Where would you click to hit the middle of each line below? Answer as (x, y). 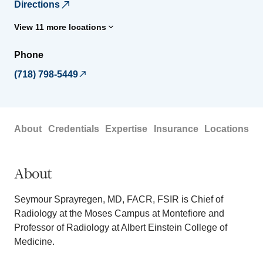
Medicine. (34, 241)
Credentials (73, 129)
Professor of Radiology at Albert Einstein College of (121, 227)
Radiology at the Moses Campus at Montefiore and (119, 213)
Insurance (176, 129)
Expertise (126, 129)
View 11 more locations (60, 27)
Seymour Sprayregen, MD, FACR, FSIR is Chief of (119, 199)
